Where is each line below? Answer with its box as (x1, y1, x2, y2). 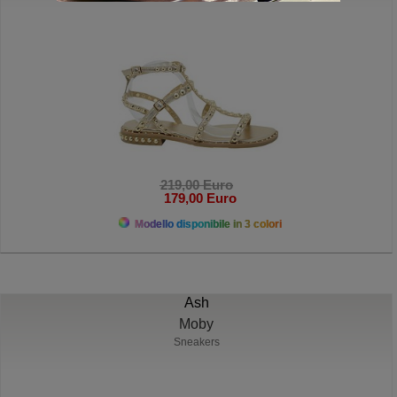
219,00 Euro (160, 176, 233, 192)
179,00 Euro (156, 190, 237, 206)
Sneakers (173, 335, 220, 348)
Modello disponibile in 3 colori (131, 217, 282, 230)
